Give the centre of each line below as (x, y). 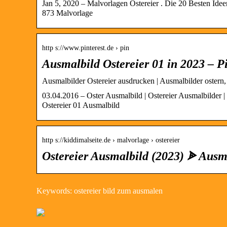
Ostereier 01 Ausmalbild (81, 105)
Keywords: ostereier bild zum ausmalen (100, 191)
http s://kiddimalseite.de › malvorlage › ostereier (111, 140)
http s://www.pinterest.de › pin (86, 48)
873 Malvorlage (67, 13)
